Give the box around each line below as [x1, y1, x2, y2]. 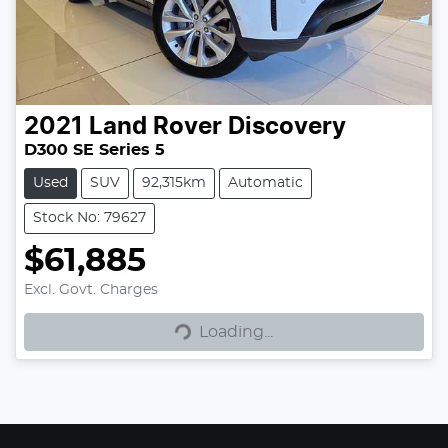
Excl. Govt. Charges [24, 283, 158, 298]
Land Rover [89, 115, 222, 140]
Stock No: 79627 [33, 211, 146, 226]
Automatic [228, 176, 303, 191]
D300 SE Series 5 [24, 142, 165, 159]
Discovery [228, 115, 346, 140]
